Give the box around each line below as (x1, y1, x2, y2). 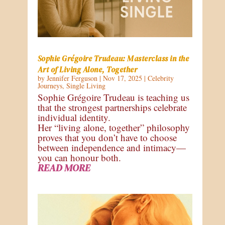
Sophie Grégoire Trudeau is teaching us (37, 90, 189, 103)
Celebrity (147, 73, 174, 83)
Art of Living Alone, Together (37, 64, 138, 75)
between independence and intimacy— (37, 141, 186, 154)
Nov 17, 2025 (102, 73, 142, 83)
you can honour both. (37, 151, 121, 164)
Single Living (66, 80, 105, 90)
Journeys (37, 80, 62, 90)
